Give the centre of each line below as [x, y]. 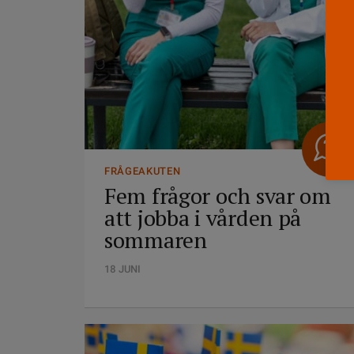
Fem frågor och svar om [218, 196]
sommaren [156, 240]
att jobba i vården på [203, 218]
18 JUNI [122, 269]
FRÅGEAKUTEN [143, 171]
